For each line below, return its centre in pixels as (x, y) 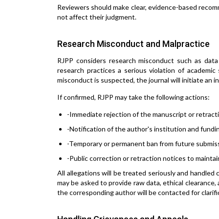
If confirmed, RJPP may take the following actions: (133, 97)
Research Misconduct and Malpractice (133, 44)
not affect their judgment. (97, 17)
